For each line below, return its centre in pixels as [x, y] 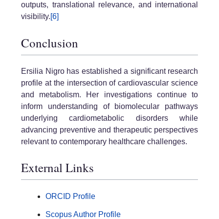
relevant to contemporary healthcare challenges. [104, 141]
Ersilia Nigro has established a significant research [109, 71]
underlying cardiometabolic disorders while [109, 118]
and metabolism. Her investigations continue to [109, 94]
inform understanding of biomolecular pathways [109, 106]
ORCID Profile [70, 196]
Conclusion [50, 43]
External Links [57, 168]
